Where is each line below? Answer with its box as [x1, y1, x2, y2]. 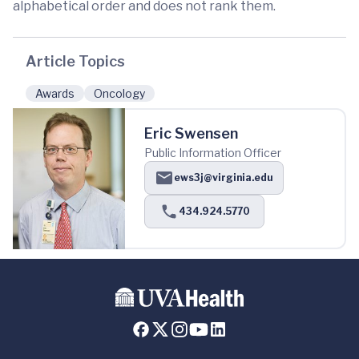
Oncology [94, 87, 145, 101]
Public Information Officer [144, 146, 281, 160]
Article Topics [26, 53, 125, 71]
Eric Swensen [144, 125, 238, 143]
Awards [35, 87, 75, 101]
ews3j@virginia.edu [174, 171, 273, 184]
